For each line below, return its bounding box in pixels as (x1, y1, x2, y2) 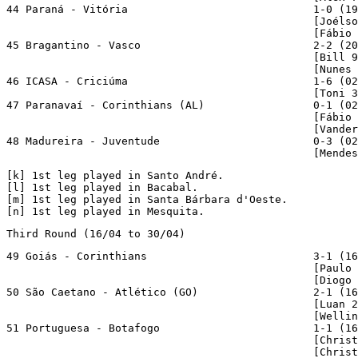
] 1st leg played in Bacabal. (19, 181, 198, 193)
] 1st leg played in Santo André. (19, 169, 224, 181)
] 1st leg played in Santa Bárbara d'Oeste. (19, 193, 288, 205)
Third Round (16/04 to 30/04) (6, 227, 185, 240)
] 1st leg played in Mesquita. (19, 205, 205, 217)
